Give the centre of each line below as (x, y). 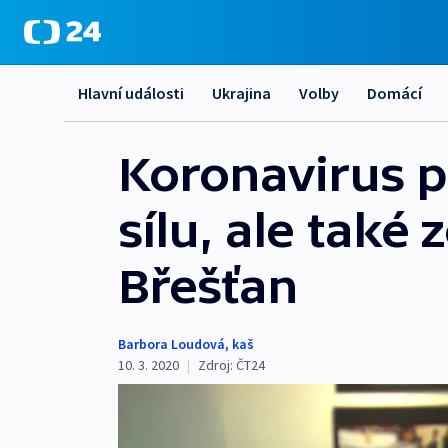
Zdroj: (215, 365)
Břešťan (208, 286)
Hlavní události (131, 93)
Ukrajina (241, 93)
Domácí (394, 93)
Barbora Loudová (171, 344)
